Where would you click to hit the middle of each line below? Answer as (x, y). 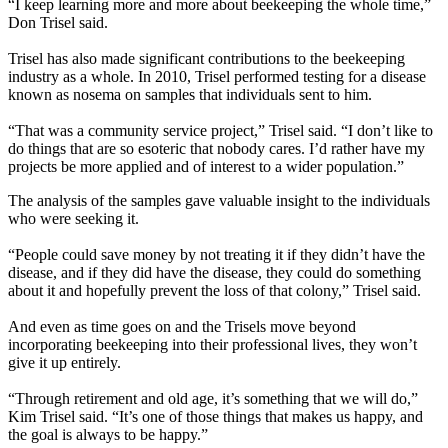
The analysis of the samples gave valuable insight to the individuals (219, 200)
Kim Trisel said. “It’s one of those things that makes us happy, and (215, 416)
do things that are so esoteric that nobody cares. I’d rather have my (216, 148)
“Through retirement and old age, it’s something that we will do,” (213, 398)
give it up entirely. (64, 362)
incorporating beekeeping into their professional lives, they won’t (212, 344)
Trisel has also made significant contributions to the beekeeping (206, 58)
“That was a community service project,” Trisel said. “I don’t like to (220, 130)
